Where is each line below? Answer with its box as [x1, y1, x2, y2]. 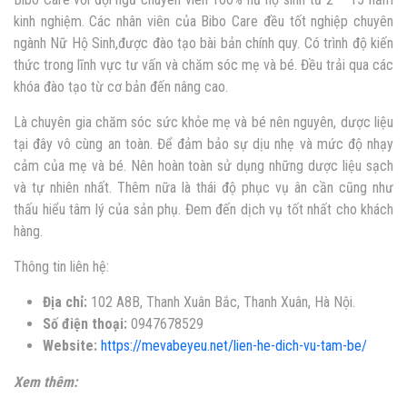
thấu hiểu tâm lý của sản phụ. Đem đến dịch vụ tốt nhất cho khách [14, 201, 393, 219]
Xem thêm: [14, 373, 77, 392]
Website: [43, 337, 97, 355]
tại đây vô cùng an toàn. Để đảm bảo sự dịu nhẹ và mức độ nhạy [14, 135, 393, 154]
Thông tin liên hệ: [14, 258, 109, 276]
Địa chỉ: [43, 293, 91, 312]
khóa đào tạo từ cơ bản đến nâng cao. [14, 78, 228, 96]
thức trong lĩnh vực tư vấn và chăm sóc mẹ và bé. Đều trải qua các [14, 56, 393, 74]
